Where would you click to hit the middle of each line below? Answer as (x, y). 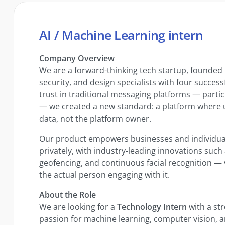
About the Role (68, 195)
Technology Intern (152, 207)
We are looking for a (78, 207)
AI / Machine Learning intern (121, 34)
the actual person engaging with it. (105, 175)
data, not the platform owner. (95, 118)
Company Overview (77, 58)
